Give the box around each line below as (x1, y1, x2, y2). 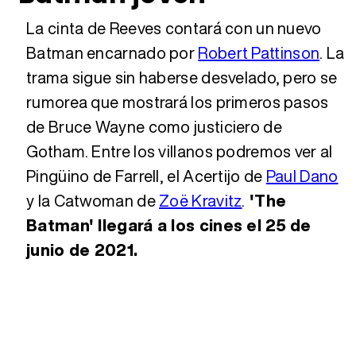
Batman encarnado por (26, 41, 199, 65)
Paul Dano (265, 164, 339, 188)
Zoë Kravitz (159, 189, 242, 213)
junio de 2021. (26, 238, 138, 262)
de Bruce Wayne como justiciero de (26, 115, 282, 139)
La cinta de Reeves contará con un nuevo (26, 17, 322, 41)
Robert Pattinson (198, 41, 320, 65)
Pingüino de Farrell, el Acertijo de (26, 164, 266, 188)
